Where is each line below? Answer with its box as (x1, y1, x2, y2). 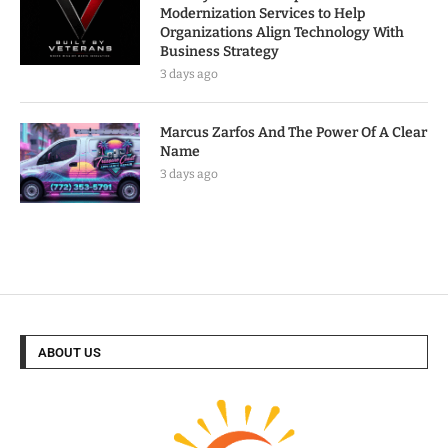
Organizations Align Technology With (160, 23, 404, 41)
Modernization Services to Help (160, 4, 365, 22)
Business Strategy (160, 42, 279, 60)
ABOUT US (38, 344, 101, 360)
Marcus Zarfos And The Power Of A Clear (160, 123, 427, 141)
